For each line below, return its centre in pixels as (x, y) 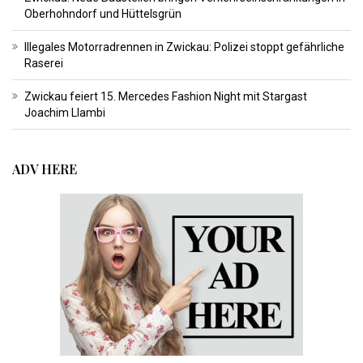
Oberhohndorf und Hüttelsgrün (103, 14)
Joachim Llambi (65, 113)
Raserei (44, 64)
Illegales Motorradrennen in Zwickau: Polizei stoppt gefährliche (184, 47)
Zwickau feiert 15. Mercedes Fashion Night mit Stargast (166, 97)
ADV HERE (45, 169)
